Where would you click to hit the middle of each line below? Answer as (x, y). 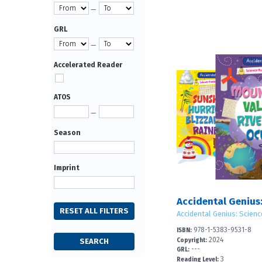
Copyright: (192, 240)
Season (67, 133)
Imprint (67, 168)
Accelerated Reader (88, 65)
